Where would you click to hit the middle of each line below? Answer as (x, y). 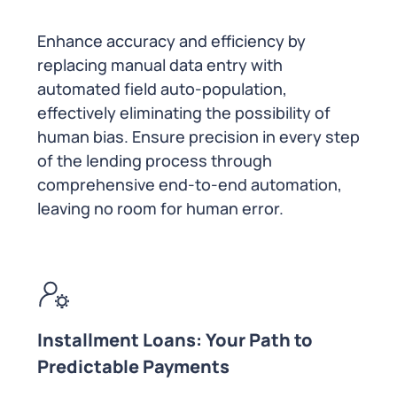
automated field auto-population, (162, 89)
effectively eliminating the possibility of (184, 113)
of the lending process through (155, 161)
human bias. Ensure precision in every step (198, 137)
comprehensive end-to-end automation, (190, 185)
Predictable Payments (133, 367)
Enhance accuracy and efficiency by (171, 41)
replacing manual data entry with (160, 65)
